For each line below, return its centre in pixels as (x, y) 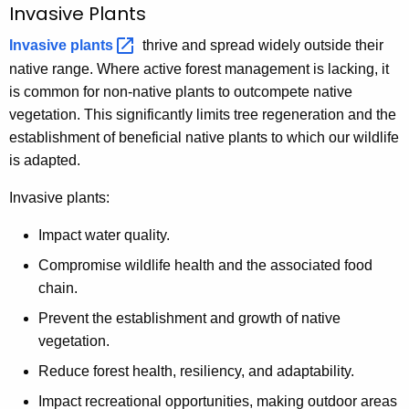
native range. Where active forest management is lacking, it (199, 69)
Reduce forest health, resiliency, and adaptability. (196, 372)
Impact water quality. (104, 236)
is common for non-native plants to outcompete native (181, 92)
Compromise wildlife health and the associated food (205, 266)
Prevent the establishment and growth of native (189, 319)
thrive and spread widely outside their (263, 46)
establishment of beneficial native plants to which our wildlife (204, 138)
